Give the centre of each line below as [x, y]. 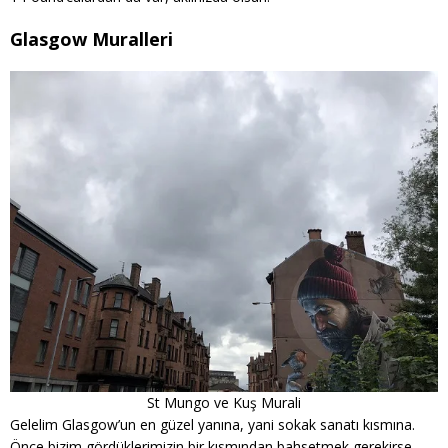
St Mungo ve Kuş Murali [224, 402]
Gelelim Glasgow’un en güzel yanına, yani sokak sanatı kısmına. [212, 424]
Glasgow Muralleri [91, 39]
